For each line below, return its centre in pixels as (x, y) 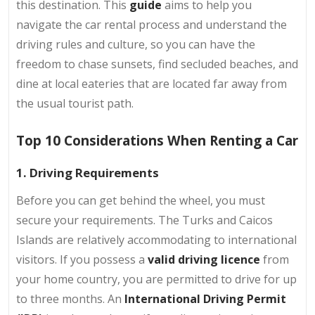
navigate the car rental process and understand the (152, 25)
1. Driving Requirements (88, 172)
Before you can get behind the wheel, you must (141, 200)
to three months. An (70, 298)
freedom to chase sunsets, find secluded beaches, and (157, 64)
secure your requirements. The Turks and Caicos (144, 220)
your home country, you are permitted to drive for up (156, 279)
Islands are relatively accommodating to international (156, 239)
